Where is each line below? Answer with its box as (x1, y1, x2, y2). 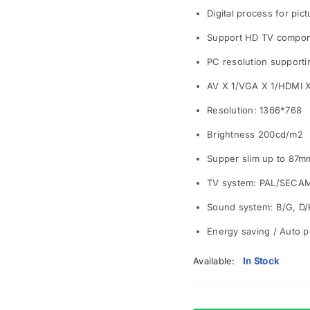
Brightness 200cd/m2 (207, 129, 303, 140)
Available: (193, 255, 235, 267)
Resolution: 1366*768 (207, 104, 302, 116)
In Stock (243, 255, 280, 267)
